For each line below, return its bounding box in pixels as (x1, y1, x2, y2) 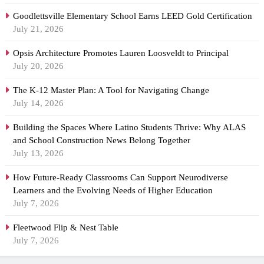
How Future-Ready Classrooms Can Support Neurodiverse (13, 173, 228, 183)
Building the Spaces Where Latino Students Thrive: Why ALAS (13, 123, 246, 133)
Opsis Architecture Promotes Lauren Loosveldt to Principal (13, 48, 229, 58)
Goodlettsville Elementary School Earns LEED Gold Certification (13, 11, 252, 21)
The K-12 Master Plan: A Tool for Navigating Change (13, 85, 209, 95)
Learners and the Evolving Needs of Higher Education (13, 186, 213, 196)
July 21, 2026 (13, 24, 64, 34)
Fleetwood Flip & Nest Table (13, 223, 118, 233)
